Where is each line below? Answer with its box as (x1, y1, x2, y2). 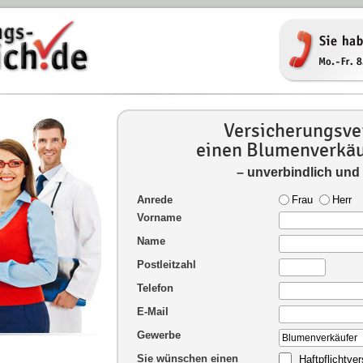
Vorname (137, 211, 181, 224)
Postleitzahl (137, 258, 196, 271)
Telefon (137, 282, 173, 294)
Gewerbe (137, 329, 181, 341)
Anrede (137, 194, 173, 206)
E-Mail (137, 305, 169, 318)
